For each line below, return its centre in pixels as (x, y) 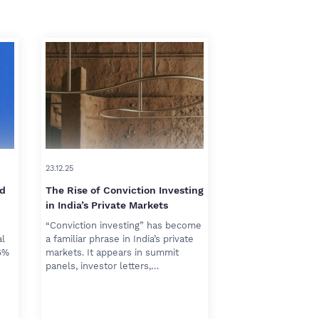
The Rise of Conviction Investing (125, 190)
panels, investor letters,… (102, 266)
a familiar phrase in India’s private (120, 239)
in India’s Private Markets (107, 205)
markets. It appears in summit (112, 252)
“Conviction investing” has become (124, 225)
